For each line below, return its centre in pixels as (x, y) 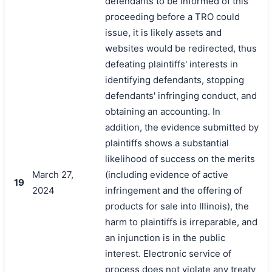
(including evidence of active (166, 174)
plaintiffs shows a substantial (167, 143)
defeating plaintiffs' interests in (171, 64)
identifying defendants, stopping (174, 80)
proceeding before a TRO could (172, 16)
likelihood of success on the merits (180, 158)
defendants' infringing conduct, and (181, 95)
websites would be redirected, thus (181, 48)
